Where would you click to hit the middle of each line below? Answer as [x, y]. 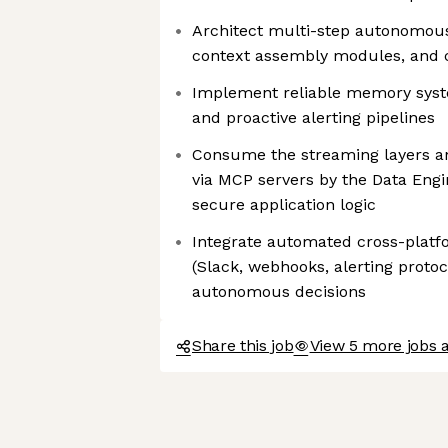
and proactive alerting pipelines [313, 117]
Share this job [243, 345]
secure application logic [284, 204]
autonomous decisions [279, 291]
